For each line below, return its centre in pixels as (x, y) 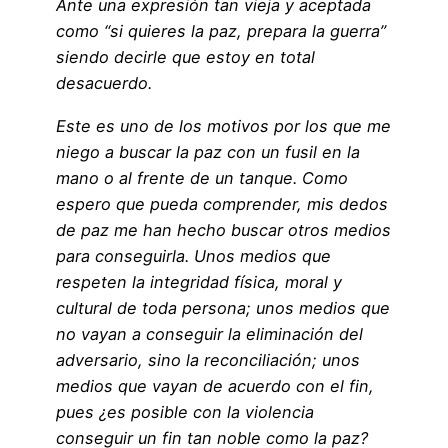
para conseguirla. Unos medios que (193, 255)
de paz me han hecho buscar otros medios (223, 229)
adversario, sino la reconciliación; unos (208, 359)
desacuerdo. (104, 83)
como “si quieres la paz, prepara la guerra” (221, 31)
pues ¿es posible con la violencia (185, 411)
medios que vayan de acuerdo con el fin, (215, 385)
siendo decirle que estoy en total (185, 57)
